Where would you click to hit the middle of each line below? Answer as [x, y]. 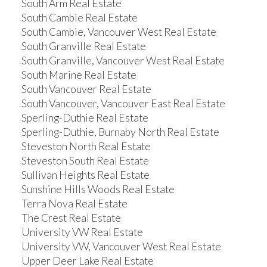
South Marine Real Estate [79, 74]
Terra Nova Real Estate [74, 203]
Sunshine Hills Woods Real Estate [98, 189]
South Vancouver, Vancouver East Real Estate [123, 103]
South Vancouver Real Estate [86, 89]
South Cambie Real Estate [79, 17]
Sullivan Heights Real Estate [85, 175]
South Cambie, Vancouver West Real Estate [119, 32]
